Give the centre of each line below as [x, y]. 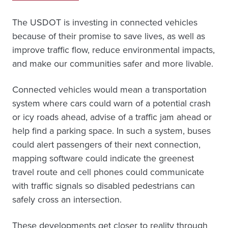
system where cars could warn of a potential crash [111, 104]
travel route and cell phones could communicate [108, 172]
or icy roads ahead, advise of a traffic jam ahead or [112, 117]
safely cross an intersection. [67, 200]
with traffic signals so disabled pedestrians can [104, 186]
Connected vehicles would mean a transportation [109, 90]
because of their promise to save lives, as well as [109, 36]
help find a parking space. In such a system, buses [111, 131]
